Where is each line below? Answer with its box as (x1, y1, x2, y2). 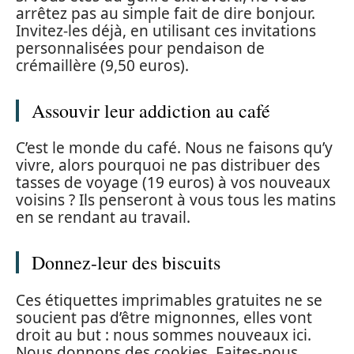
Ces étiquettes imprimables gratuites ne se (16, 289, 322, 311)
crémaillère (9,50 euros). (16, 55, 189, 76)
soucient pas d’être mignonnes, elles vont (16, 307, 312, 328)
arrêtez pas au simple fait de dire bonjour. (16, 2, 315, 24)
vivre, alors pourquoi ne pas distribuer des (16, 155, 320, 176)
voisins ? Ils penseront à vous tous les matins (16, 190, 336, 211)
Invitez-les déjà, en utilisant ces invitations (16, 20, 316, 41)
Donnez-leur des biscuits (32, 250, 220, 276)
